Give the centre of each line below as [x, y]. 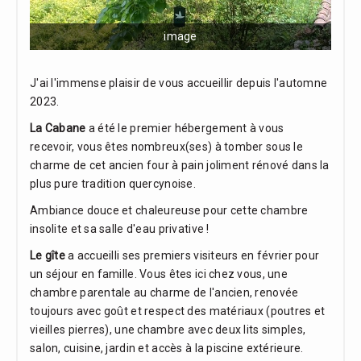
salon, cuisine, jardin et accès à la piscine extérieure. [167, 349]
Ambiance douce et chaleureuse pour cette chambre [169, 211]
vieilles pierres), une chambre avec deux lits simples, [168, 330]
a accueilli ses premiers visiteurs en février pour [192, 256]
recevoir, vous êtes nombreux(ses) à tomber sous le [166, 147]
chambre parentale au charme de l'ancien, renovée [164, 293]
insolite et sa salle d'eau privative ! [120, 229]
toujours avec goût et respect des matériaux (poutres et [178, 311]
